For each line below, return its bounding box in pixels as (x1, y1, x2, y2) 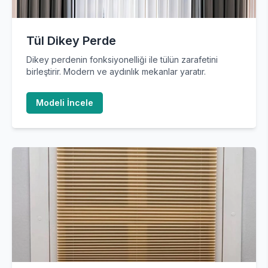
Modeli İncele (36, 98, 93, 108)
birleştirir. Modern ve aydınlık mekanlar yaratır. (26, 66, 206, 77)
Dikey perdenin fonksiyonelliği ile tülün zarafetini (26, 54, 218, 65)
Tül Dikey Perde (26, 33, 116, 48)
